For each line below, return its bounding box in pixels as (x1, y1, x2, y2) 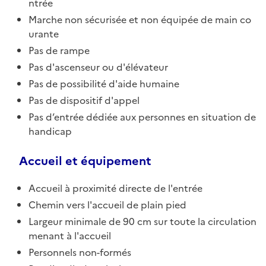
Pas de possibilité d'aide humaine (28, 76, 179, 91)
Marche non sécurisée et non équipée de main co (28, 12, 251, 27)
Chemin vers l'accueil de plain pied (28, 197, 186, 212)
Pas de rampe (28, 43, 90, 58)
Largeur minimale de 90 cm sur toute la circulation (28, 214, 256, 229)
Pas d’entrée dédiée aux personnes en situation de (28, 109, 256, 124)
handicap (28, 123, 72, 138)
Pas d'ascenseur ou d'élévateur (28, 59, 168, 74)
